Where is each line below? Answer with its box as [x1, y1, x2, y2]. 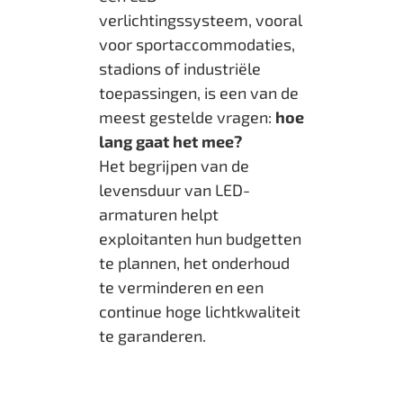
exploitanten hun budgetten [99, 228, 301, 248]
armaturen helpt [99, 203, 219, 224]
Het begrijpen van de [99, 155, 249, 175]
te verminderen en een [99, 276, 264, 297]
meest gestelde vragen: [99, 106, 275, 127]
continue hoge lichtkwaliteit [99, 300, 300, 321]
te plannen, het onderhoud [99, 252, 290, 273]
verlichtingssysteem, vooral [99, 9, 302, 30]
